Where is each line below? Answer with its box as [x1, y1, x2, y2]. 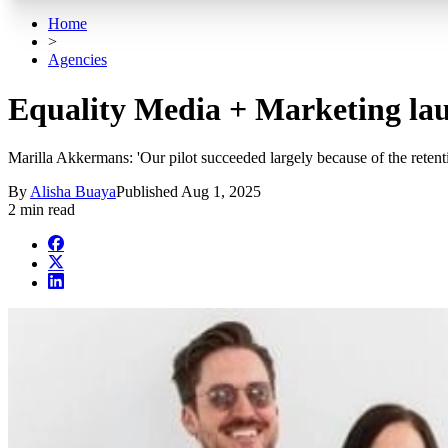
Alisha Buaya [30, 183, 116, 201]
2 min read [8, 201, 75, 219]
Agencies [48, 51, 107, 69]
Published [116, 183, 181, 201]
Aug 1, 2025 [181, 183, 261, 201]
